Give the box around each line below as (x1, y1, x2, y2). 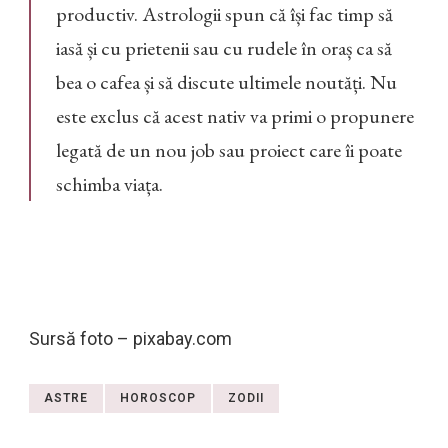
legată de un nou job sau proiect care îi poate (56, 137, 402, 164)
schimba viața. (56, 171, 163, 198)
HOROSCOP (120, 391, 196, 406)
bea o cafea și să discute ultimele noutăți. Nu (56, 69, 397, 96)
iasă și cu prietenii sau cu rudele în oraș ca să (56, 35, 392, 62)
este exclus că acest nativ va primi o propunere (56, 103, 414, 130)
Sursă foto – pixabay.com (29, 328, 232, 350)
